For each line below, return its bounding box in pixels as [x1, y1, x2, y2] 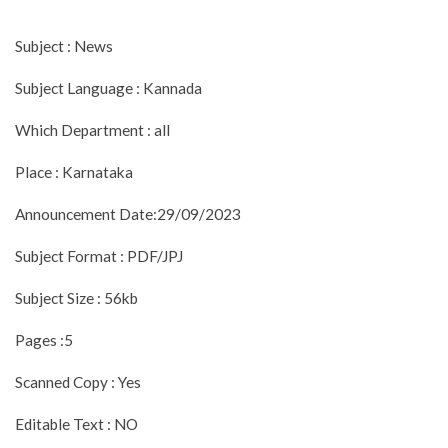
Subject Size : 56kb [15, 288, 138, 307]
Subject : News [15, 36, 116, 55]
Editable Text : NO [15, 414, 138, 433]
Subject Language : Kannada [15, 78, 202, 97]
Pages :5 [15, 330, 73, 349]
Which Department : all [15, 120, 170, 139]
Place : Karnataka [15, 162, 133, 181]
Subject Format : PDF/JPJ [15, 246, 183, 265]
